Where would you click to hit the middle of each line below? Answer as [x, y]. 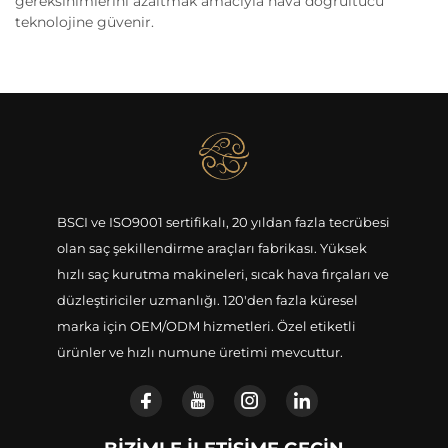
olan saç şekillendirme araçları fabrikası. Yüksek [211, 248]
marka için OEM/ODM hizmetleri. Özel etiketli [206, 326]
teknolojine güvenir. [84, 22]
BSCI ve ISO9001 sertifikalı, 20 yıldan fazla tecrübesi [223, 222]
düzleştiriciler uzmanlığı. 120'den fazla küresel [207, 300]
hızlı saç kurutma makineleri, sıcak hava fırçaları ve [222, 274]
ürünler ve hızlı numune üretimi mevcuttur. [199, 352]
